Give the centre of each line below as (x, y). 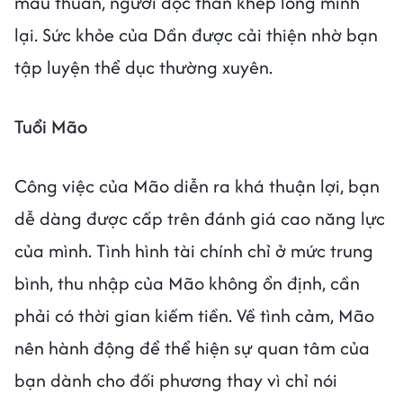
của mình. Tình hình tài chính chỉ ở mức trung (194, 251)
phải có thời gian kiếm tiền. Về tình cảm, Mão (194, 315)
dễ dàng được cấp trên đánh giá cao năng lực (200, 218)
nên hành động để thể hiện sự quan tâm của (192, 348)
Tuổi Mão (51, 126)
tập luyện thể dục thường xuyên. (143, 67)
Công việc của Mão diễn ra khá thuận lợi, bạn (197, 186)
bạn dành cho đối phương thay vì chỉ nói (176, 380)
